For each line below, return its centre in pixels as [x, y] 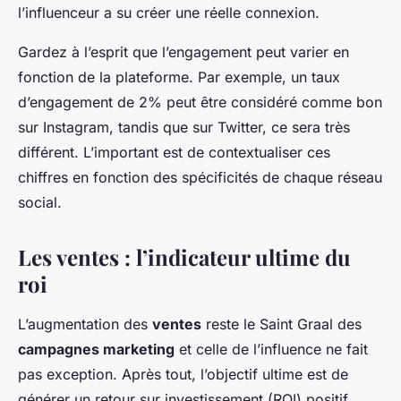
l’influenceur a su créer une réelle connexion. [169, 13]
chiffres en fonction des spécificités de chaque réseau [200, 178]
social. [40, 203]
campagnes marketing [96, 350]
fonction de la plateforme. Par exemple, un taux [179, 77]
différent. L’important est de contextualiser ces [174, 153]
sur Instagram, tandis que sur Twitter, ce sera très [184, 128]
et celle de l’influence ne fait [271, 350]
